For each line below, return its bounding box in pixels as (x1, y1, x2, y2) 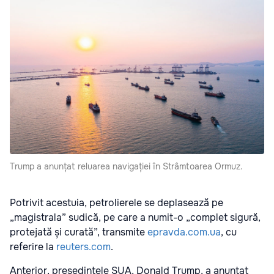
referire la (10, 240, 56, 254)
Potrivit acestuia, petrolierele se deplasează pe (10, 196, 223, 210)
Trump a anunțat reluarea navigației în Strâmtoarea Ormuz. (10, 161, 243, 172)
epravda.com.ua (147, 226, 221, 239)
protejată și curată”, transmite (10, 226, 147, 239)
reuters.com (56, 240, 111, 254)
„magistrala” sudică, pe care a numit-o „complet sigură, (10, 211, 261, 224)
